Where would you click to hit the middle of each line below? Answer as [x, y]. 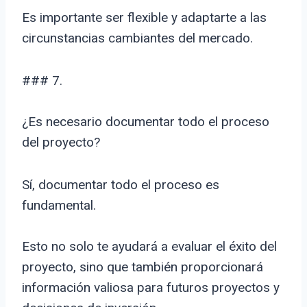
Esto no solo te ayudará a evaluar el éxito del [149, 247]
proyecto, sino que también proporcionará [143, 267]
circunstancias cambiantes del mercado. [137, 38]
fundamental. [59, 206]
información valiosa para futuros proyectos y [151, 288]
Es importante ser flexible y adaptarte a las [144, 18]
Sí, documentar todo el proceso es [121, 185]
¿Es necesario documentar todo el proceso [146, 122]
